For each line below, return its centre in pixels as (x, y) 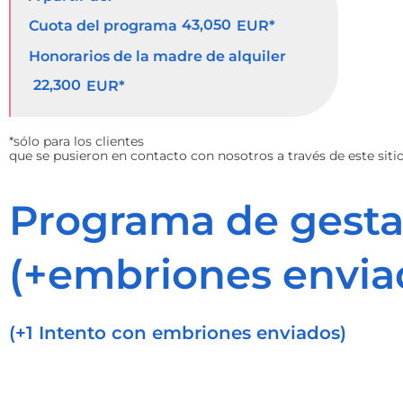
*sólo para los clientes (76, 141)
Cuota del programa (103, 26)
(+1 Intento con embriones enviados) (178, 332)
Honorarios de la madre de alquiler (157, 56)
